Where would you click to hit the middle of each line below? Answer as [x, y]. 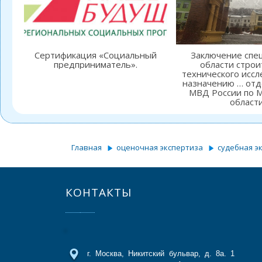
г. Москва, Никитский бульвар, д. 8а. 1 [161, 253]
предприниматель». [95, 64]
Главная [87, 147]
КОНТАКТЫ [99, 192]
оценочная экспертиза [160, 147]
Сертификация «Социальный [95, 55]
